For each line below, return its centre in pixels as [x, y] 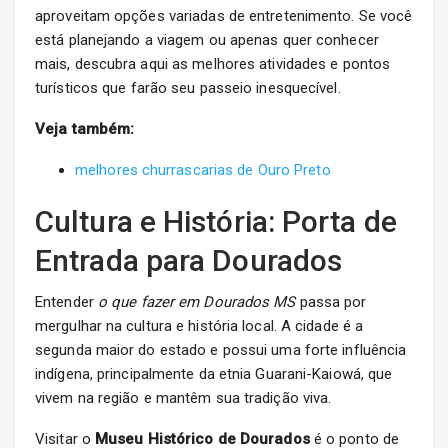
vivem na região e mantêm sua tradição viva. [183, 398]
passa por [331, 302]
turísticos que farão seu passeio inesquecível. [188, 88]
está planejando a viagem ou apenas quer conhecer [207, 40]
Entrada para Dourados [189, 261]
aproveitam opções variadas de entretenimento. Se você [224, 16]
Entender [66, 302]
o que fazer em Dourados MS [196, 302]
